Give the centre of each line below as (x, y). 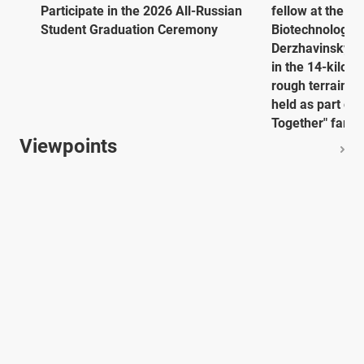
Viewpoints (68, 147)
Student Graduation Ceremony (129, 30)
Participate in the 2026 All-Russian (141, 11)
